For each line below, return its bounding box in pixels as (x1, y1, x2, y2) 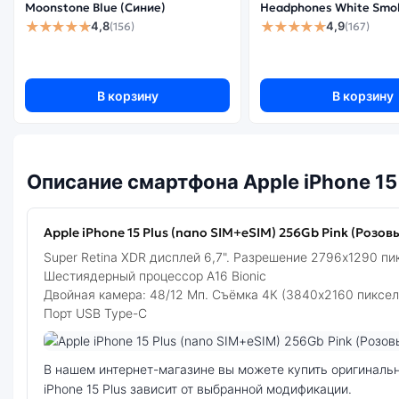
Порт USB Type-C (44, 305, 147, 321)
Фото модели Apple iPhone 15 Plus (43, 352, 243, 367)
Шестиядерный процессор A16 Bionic (44, 268, 266, 283)
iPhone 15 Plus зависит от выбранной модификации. (44, 381, 352, 396)
